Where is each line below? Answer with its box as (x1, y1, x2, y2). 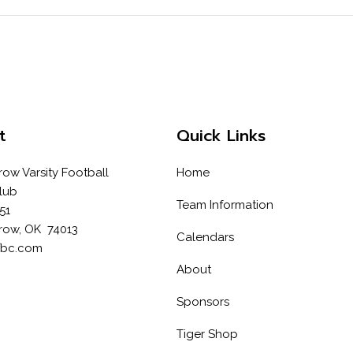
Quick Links (176, 123, 266, 147)
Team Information (176, 197, 273, 212)
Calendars (176, 229, 234, 244)
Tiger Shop (176, 326, 238, 341)
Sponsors (176, 294, 229, 309)
